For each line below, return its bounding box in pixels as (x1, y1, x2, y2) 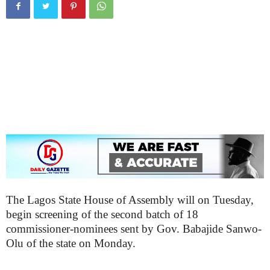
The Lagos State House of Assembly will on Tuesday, (6, 193, 254, 206)
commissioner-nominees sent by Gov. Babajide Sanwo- (6, 222, 262, 235)
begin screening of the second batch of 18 (6, 208, 198, 221)
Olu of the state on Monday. (6, 237, 136, 250)
